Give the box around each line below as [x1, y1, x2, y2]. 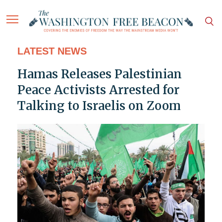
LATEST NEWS [17, 46, 87, 57]
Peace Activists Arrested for [17, 82, 179, 98]
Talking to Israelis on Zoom [17, 98, 181, 114]
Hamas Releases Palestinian [17, 66, 182, 82]
